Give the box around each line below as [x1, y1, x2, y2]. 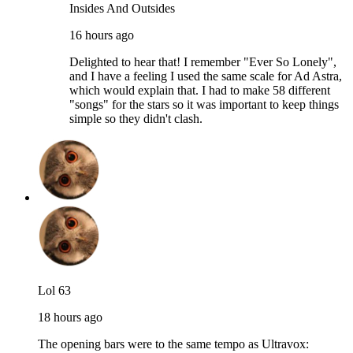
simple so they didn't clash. [69, 112, 203, 126]
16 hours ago [69, 28, 134, 43]
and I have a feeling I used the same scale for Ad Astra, [69, 69, 342, 84]
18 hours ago [38, 310, 102, 325]
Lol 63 [38, 284, 71, 298]
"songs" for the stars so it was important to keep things [69, 98, 339, 112]
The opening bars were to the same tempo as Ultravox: [38, 337, 309, 351]
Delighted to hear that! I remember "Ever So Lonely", [69, 55, 336, 69]
